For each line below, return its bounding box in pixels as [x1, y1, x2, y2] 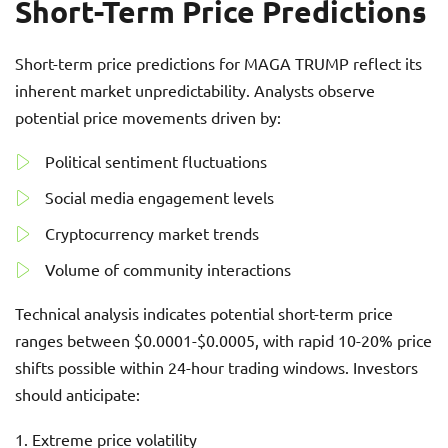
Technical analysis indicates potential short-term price [15, 303, 393, 323]
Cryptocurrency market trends [45, 223, 259, 243]
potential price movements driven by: [15, 107, 281, 127]
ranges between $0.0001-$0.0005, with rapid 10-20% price [15, 330, 432, 350]
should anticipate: [15, 384, 140, 404]
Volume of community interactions [45, 259, 291, 279]
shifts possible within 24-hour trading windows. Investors [15, 357, 418, 377]
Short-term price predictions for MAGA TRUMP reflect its [15, 53, 422, 73]
